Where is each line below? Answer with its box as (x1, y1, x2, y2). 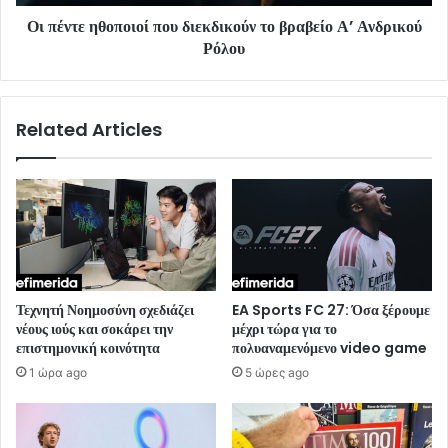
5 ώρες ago (245, 365, 309, 381)
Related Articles (16, 116, 162, 142)
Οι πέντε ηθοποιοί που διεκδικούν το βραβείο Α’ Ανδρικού (26, 14, 422, 38)
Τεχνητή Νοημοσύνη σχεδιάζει (16, 300, 194, 321)
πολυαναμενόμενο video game (232, 338, 427, 359)
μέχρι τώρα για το (232, 319, 337, 340)
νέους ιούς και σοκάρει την (16, 319, 173, 340)
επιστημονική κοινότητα (16, 338, 160, 359)
